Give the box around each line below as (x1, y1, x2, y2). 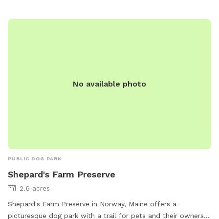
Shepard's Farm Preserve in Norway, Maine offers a (8, 199, 176, 208)
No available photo (73, 79, 146, 88)
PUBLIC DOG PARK (8, 155, 62, 161)
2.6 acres (20, 184, 50, 192)
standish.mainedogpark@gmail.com (51, 1, 168, 9)
